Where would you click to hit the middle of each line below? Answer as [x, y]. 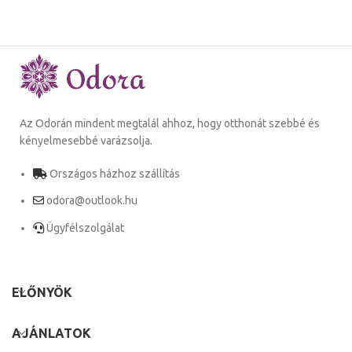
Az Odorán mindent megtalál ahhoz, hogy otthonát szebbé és [170, 123]
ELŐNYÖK [42, 292]
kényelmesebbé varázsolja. [86, 140]
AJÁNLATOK [51, 333]
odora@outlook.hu [92, 201]
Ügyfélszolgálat [85, 227]
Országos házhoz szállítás [115, 173]
